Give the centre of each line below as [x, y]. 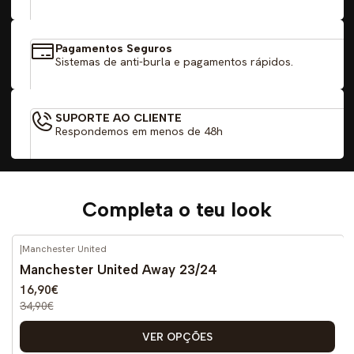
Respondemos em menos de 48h [139, 131]
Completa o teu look [177, 209]
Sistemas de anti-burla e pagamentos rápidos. [174, 61]
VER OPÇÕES [177, 336]
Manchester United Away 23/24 [118, 269]
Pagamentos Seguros [113, 48]
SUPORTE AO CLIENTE [118, 117]
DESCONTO [96, 260]
